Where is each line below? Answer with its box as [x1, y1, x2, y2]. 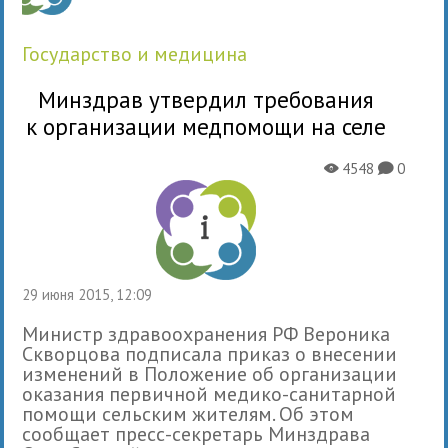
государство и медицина [29, 40, 248, 67]
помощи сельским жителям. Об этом [22, 400, 355, 427]
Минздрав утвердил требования [38, 84, 375, 114]
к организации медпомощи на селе [26, 111, 387, 141]
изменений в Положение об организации [22, 360, 398, 387]
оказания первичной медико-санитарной [22, 380, 397, 407]
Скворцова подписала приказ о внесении [22, 340, 398, 367]
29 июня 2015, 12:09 [30, 284, 153, 304]
